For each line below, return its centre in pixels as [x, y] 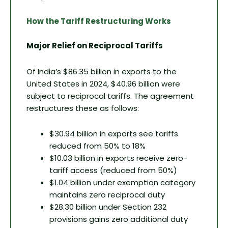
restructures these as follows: [83, 108]
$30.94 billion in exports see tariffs [114, 133]
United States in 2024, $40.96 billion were [103, 83]
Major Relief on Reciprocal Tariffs [95, 46]
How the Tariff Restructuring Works [99, 21]
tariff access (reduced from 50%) [113, 170]
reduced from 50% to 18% [97, 146]
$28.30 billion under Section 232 [108, 207]
